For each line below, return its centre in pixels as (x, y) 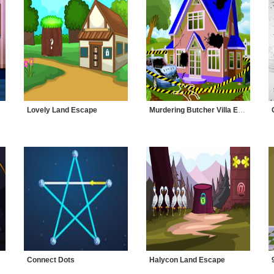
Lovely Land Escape (62, 110)
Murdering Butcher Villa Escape (242, 110)
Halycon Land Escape (187, 260)
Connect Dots (51, 260)
